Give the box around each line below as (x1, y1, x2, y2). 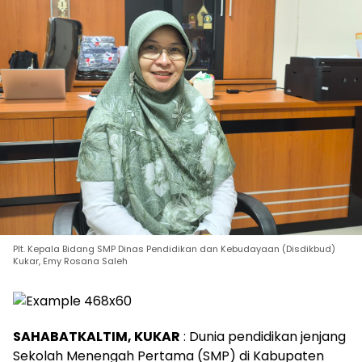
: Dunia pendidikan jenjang (180, 327, 346, 347)
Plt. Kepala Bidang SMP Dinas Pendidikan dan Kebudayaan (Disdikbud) (13, 242, 335, 255)
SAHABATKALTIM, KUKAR (13, 327, 180, 347)
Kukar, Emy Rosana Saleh (13, 254, 128, 267)
